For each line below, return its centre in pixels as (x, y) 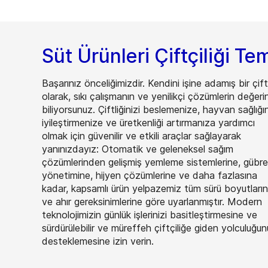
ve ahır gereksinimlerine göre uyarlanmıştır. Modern (152, 202)
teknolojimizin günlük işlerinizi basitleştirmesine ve (150, 215)
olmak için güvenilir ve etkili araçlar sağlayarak (141, 136)
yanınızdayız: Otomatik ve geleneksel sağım (138, 149)
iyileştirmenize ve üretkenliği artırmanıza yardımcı (148, 123)
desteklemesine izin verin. (98, 241)
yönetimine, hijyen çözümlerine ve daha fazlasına (150, 175)
